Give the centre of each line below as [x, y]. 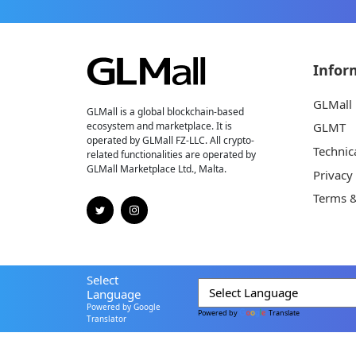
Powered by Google [123, 306]
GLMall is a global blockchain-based [165, 112]
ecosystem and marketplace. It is [159, 126]
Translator [106, 318]
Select [102, 279]
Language [113, 294]
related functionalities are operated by [171, 155]
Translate [284, 313]
